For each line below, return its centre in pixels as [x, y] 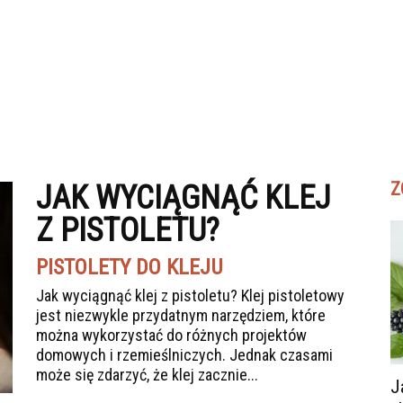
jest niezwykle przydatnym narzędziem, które [181, 315]
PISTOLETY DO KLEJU [130, 267]
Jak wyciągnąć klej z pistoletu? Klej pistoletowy [190, 296]
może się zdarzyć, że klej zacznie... [147, 375]
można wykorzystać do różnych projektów [171, 335]
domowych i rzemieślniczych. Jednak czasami [184, 355]
